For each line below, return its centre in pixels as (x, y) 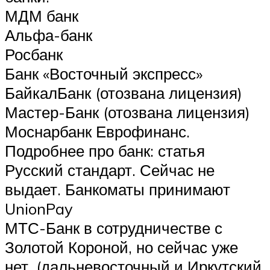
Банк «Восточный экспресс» (104, 74)
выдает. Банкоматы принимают (118, 190)
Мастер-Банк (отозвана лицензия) (127, 112)
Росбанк (34, 55)
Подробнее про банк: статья (105, 151)
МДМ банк (42, 16)
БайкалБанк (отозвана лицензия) (124, 93)
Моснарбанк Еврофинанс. (97, 132)
